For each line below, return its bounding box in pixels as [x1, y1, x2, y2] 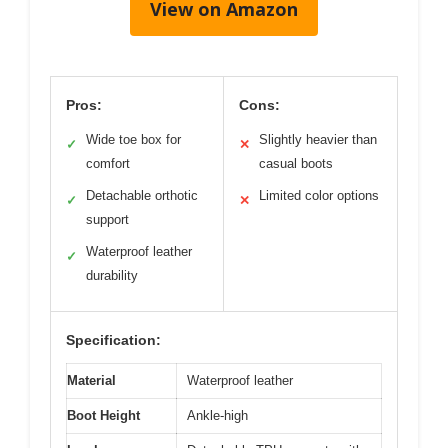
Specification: [66, 332, 161, 349]
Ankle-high [187, 408, 248, 424]
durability [86, 268, 138, 284]
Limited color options [259, 188, 379, 204]
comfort [86, 156, 130, 172]
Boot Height [67, 408, 140, 424]
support [86, 212, 129, 228]
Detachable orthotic [86, 188, 198, 204]
